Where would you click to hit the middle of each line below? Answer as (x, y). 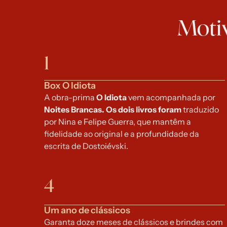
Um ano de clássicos (87, 210)
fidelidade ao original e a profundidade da (122, 134)
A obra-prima (70, 97)
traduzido (201, 109)
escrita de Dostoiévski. (86, 146)
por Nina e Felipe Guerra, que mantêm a (118, 122)
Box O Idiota (70, 86)
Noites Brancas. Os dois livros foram (114, 109)
